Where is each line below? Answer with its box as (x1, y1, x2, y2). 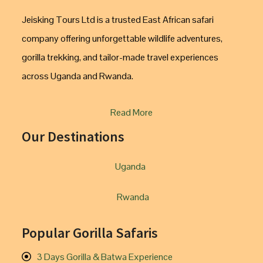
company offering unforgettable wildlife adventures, (22, 32, 222, 45)
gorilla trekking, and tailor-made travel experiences (22, 51, 218, 63)
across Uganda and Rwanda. (22, 70, 133, 82)
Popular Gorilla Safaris (22, 224, 158, 242)
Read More (110, 106, 153, 119)
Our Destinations (22, 127, 124, 146)
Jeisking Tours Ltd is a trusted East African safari (22, 14, 214, 26)
